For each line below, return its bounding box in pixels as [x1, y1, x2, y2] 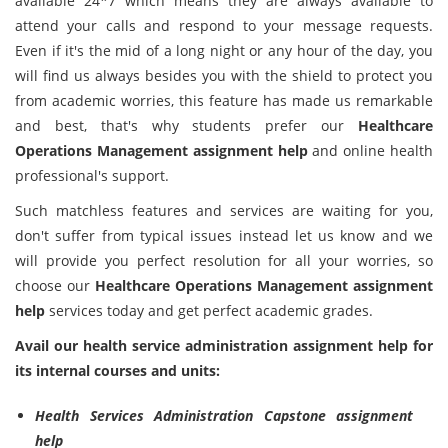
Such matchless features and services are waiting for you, [15, 201, 433, 220]
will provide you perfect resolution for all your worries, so [15, 251, 433, 270]
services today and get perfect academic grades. [45, 301, 373, 320]
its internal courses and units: [15, 361, 220, 380]
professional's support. [15, 166, 169, 185]
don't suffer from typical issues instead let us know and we [15, 226, 433, 245]
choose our [15, 276, 95, 295]
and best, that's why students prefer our [15, 116, 358, 135]
